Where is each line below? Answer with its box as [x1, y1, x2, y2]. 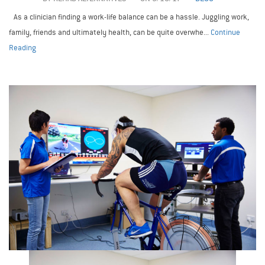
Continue [211, 27, 240, 38]
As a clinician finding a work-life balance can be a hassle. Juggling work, [9, 12, 249, 22]
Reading [9, 43, 36, 53]
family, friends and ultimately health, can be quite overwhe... [9, 27, 211, 38]
